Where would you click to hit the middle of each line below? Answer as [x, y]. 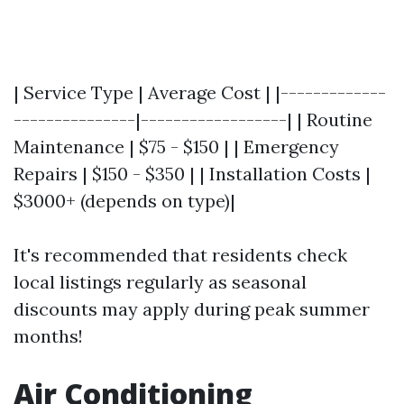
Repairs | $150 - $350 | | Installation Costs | [192, 174]
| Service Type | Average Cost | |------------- [200, 92]
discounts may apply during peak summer [192, 309]
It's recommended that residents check [180, 255]
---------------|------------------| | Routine [193, 119]
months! [48, 336]
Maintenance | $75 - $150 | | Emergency [176, 147]
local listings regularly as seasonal [160, 282]
